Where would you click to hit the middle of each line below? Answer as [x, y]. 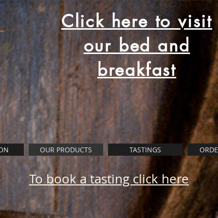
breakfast [137, 70]
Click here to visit [137, 21]
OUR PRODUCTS [66, 150]
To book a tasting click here [109, 179]
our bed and [137, 45]
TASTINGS [145, 150]
